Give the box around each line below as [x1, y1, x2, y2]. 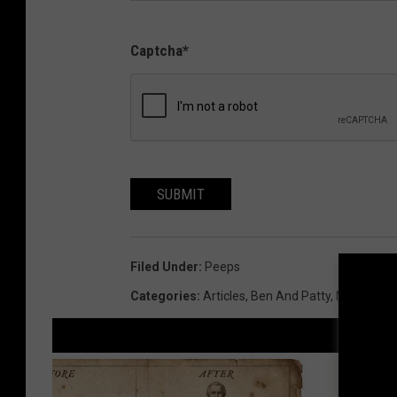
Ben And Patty [251, 289, 331, 304]
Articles [203, 289, 245, 304]
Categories [130, 289, 197, 304]
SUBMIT [157, 185, 205, 204]
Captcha [130, 42, 183, 60]
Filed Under [130, 260, 198, 275]
